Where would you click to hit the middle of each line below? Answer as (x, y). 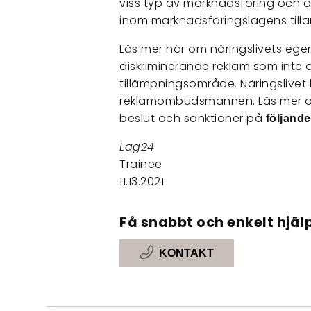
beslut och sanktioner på (193, 118)
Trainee (141, 164)
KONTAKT (186, 253)
